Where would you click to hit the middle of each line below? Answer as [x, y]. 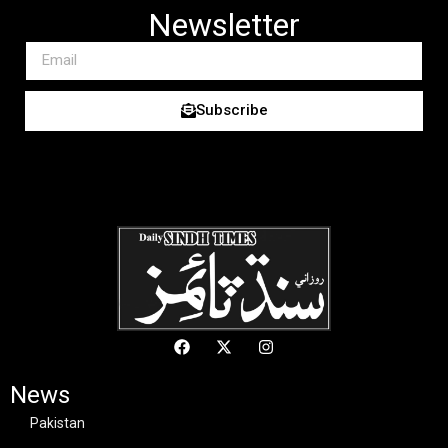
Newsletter [224, 24]
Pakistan [57, 422]
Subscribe [231, 110]
